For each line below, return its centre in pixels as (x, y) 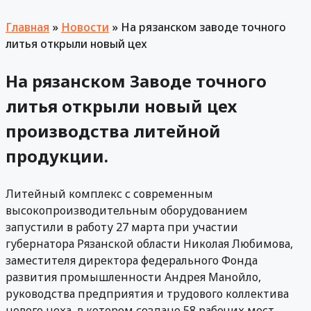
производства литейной (113, 131)
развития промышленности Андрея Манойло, (133, 277)
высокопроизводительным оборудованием (127, 211)
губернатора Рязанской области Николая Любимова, (149, 244)
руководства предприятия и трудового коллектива (147, 294)
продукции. (57, 156)
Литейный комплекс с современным (109, 194)
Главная (27, 27)
